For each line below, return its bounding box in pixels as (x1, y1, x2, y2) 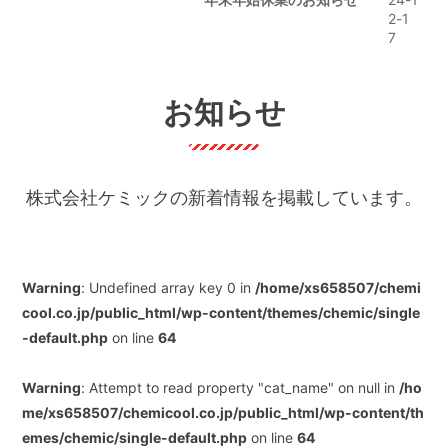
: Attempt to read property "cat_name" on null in (81, 379, 400, 397)
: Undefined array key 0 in (81, 279, 256, 297)
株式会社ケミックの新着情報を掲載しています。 (26, 187, 422, 209)
